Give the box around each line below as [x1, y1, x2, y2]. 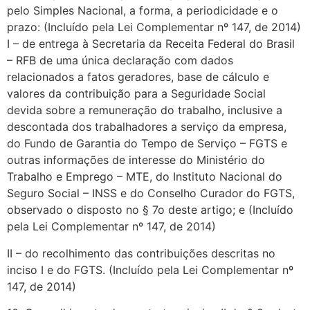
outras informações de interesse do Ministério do [7, 153, 265, 167]
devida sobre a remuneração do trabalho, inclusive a [7, 103, 282, 118]
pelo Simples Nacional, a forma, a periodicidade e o [7, 3, 278, 18]
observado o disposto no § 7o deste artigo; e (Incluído [7, 203, 293, 217]
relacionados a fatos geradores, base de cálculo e [7, 70, 269, 84]
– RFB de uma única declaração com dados [7, 53, 233, 68]
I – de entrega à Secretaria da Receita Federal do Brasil [7, 37, 295, 51]
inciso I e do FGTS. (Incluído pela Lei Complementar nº [7, 262, 293, 277]
